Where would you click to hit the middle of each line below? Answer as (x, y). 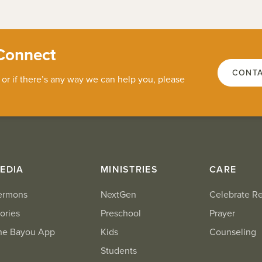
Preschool (121, 213)
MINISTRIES (129, 170)
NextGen (118, 195)
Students (119, 251)
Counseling (233, 232)
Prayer (222, 213)
